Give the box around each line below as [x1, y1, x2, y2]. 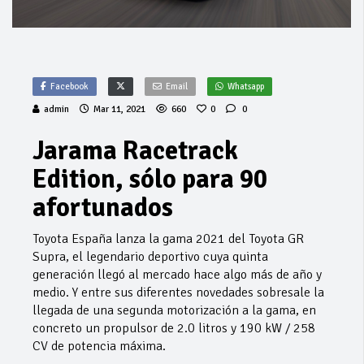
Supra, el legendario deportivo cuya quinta [32, 249, 268, 265]
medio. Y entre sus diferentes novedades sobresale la [32, 284, 324, 301]
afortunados [32, 192, 173, 223]
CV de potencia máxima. [32, 338, 166, 354]
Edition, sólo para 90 [32, 163, 267, 195]
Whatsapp [227, 81, 264, 92]
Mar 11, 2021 [93, 103, 145, 115]
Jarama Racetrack [32, 135, 238, 167]
